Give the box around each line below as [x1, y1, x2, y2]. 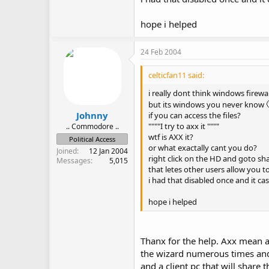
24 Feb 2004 [141, 46, 181, 57]
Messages [56, 156, 91, 166]
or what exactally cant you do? [148, 142, 257, 153]
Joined [56, 146, 77, 156]
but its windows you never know [148, 98, 266, 110]
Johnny [76, 109, 108, 121]
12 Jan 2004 [89, 146, 128, 156]
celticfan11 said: [148, 69, 204, 80]
